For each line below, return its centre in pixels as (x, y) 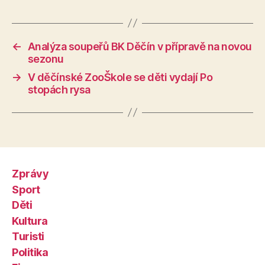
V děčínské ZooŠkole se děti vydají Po (120, 77)
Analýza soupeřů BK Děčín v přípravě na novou (140, 46)
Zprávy (30, 174)
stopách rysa (59, 89)
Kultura (30, 221)
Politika (30, 252)
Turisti (28, 237)
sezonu (46, 59)
